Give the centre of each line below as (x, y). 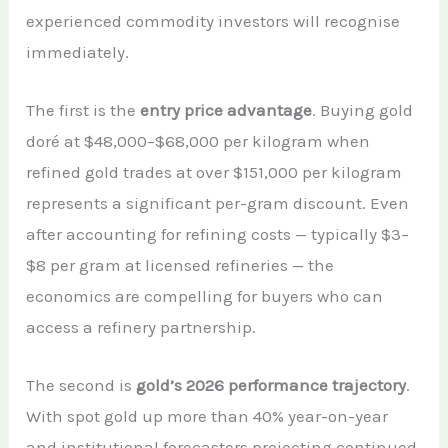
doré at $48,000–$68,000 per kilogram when (198, 140)
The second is (81, 384)
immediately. (78, 51)
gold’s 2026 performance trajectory (271, 384)
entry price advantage (226, 109)
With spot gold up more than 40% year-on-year (207, 415)
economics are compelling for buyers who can (205, 295)
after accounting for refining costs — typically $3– (218, 233)
